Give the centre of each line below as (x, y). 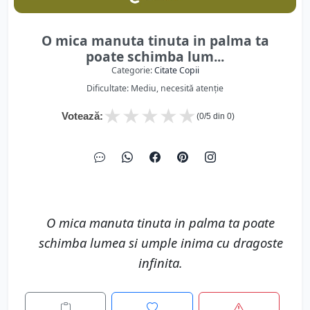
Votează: (82, 116)
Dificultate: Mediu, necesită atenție (155, 88)
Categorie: (133, 70)
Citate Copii (176, 70)
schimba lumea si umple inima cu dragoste (161, 243)
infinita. (161, 263)
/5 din (216, 116)
